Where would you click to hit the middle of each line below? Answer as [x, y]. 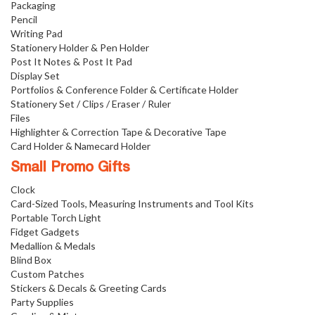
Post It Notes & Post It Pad [71, 61]
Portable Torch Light [56, 217]
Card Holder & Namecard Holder [81, 146]
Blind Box [31, 259]
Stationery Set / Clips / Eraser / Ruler [91, 103]
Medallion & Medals [53, 245]
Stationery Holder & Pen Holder [80, 47]
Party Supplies [42, 302]
